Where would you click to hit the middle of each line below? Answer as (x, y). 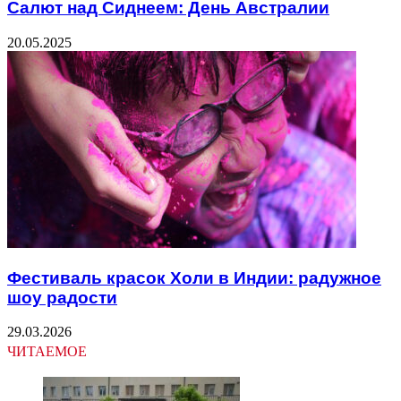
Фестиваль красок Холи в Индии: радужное (194, 277)
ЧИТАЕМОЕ (47, 352)
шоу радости (62, 297)
